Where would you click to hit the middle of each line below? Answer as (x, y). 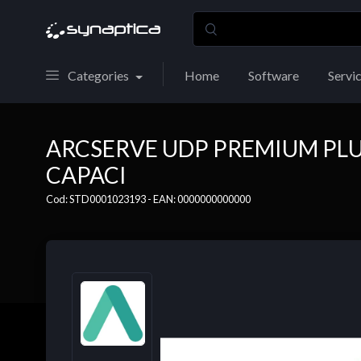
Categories (98, 75)
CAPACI (86, 175)
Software (273, 75)
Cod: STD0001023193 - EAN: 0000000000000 (148, 199)
